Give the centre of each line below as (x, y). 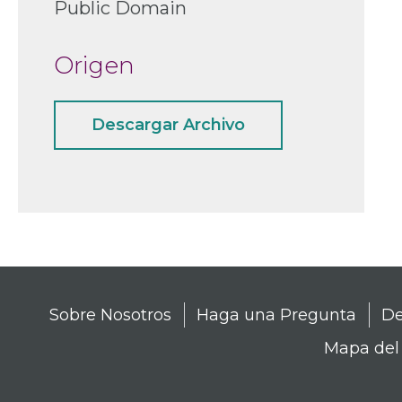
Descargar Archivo (168, 125)
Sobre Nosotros (110, 315)
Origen (94, 66)
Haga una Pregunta (276, 315)
